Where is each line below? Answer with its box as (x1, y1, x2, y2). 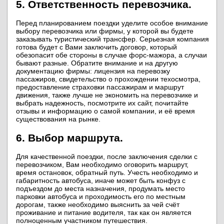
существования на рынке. (16, 115, 100, 123)
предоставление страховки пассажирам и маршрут (16, 83, 184, 91)
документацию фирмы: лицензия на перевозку (16, 67, 170, 75)
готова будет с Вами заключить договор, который (16, 43, 177, 51)
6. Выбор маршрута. (16, 131, 123, 143)
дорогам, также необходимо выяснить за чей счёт (16, 200, 179, 209)
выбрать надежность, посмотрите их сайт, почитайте (16, 99, 188, 107)
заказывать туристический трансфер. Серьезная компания (16, 35, 209, 43)
